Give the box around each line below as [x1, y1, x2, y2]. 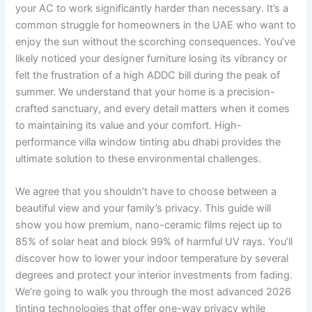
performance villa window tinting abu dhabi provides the [15, 135, 281, 148]
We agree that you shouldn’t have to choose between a [15, 185, 277, 198]
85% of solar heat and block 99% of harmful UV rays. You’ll [15, 235, 293, 249]
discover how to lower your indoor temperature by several [15, 252, 289, 265]
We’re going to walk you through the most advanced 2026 [15, 286, 292, 299]
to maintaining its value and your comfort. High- [15, 118, 242, 132]
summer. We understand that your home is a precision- [15, 85, 276, 98]
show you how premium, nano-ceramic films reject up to [15, 219, 283, 232]
